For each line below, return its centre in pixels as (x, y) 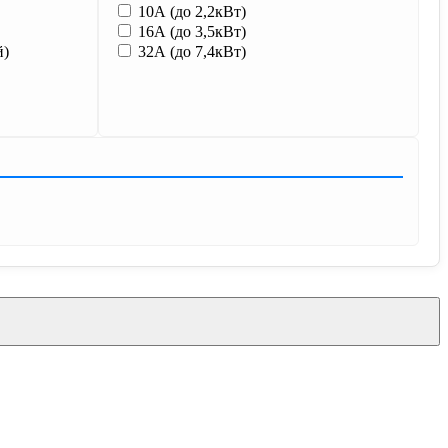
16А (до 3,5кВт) (189, 31)
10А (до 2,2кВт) (189, 11)
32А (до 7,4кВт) (189, 51)
